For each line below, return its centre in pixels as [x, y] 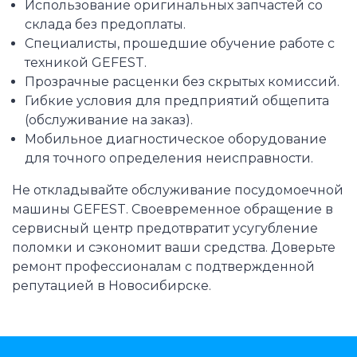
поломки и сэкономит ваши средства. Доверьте [174, 248]
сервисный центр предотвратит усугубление [165, 229]
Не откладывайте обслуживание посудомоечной [178, 190]
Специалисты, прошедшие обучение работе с [179, 44]
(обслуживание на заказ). [108, 120]
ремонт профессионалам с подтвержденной [163, 267]
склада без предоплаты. [105, 25]
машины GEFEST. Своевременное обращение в [173, 210]
